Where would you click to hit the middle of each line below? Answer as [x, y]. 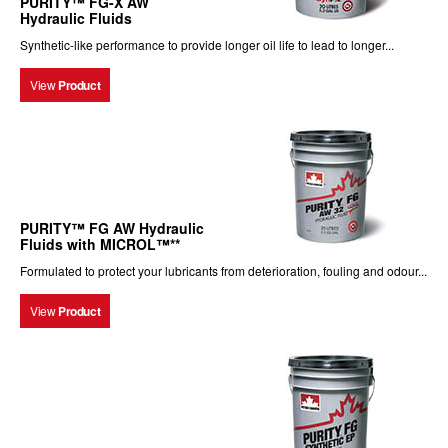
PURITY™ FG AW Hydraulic [112, 228]
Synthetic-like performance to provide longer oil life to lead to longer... [207, 44]
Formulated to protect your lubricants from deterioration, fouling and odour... [223, 270]
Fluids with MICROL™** [100, 244]
